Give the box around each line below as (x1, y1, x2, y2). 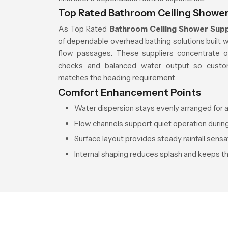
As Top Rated (58, 24, 107, 34)
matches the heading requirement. (58, 73, 177, 82)
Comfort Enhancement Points (58, 87, 201, 98)
